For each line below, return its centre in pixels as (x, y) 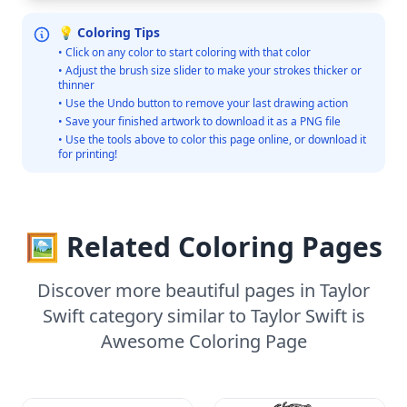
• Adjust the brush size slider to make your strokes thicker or (210, 71)
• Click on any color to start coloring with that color (184, 53)
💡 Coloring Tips (109, 33)
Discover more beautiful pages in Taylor (203, 291)
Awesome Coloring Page (203, 342)
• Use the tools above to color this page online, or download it (212, 140)
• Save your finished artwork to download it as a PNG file (199, 122)
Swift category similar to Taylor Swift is (203, 316)
